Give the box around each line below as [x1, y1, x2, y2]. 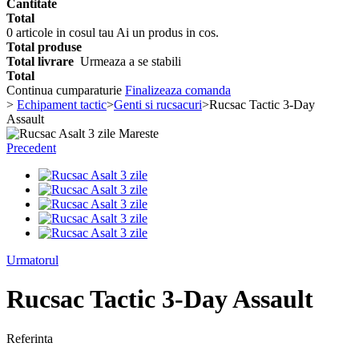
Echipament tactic [17, 98, 107, 111]
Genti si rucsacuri [114, 98, 202, 111]
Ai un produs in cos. [116, 26, 219, 39]
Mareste [119, 127, 159, 140]
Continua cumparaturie [6, 83, 125, 97]
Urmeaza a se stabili [80, 54, 181, 68]
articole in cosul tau [13, 26, 116, 39]
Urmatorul [6, 253, 58, 267]
